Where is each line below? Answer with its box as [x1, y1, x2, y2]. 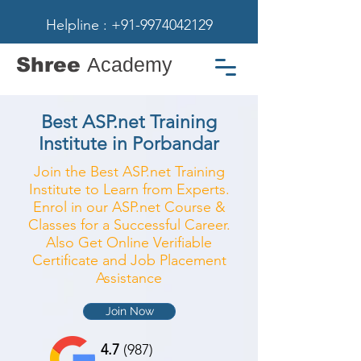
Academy [87, 53, 172, 76]
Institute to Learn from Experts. [28, 180, 230, 198]
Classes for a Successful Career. [27, 216, 230, 234]
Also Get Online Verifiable [46, 234, 212, 251]
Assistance [96, 269, 162, 287]
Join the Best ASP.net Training [33, 163, 225, 180]
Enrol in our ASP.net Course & [32, 198, 226, 216]
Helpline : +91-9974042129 [45, 16, 213, 34]
